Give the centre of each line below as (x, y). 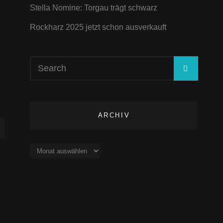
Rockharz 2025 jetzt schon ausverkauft (98, 27)
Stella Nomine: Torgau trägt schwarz (93, 8)
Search (42, 61)
